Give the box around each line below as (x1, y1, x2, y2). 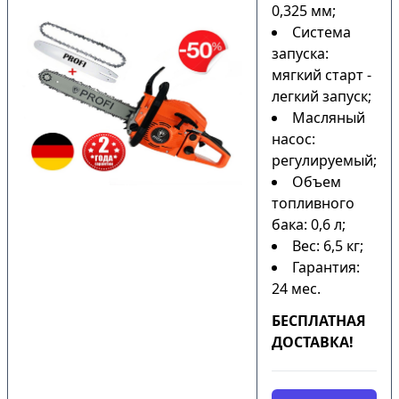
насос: (272, 129, 315, 149)
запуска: (272, 44, 329, 63)
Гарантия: (292, 257, 360, 277)
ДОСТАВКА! (272, 332, 354, 352)
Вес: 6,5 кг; (292, 236, 363, 256)
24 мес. (272, 279, 321, 298)
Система (292, 22, 351, 42)
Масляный (292, 108, 365, 127)
